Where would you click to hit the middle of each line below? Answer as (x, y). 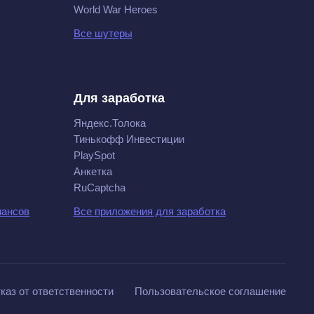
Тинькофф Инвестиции (129, 139)
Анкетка (93, 171)
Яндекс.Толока (109, 123)
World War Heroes (115, 9)
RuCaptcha (99, 187)
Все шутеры (103, 33)
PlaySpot (94, 155)
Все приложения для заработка (149, 211)
